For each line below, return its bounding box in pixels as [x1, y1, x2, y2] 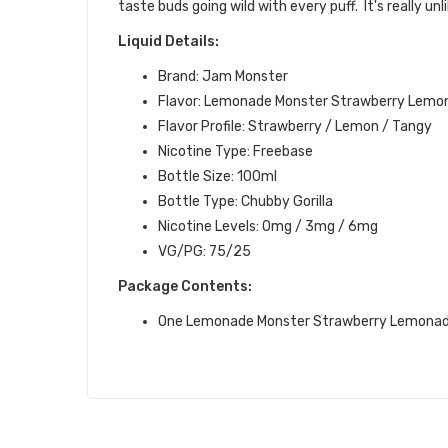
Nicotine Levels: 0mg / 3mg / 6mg [158, 218, 378, 235]
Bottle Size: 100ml [158, 168, 277, 185]
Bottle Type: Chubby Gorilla [158, 193, 333, 210]
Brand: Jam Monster [158, 68, 288, 85]
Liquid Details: [118, 33, 219, 50]
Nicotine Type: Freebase [158, 143, 313, 160]
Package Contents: [118, 278, 252, 295]
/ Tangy [382, 118, 432, 135]
